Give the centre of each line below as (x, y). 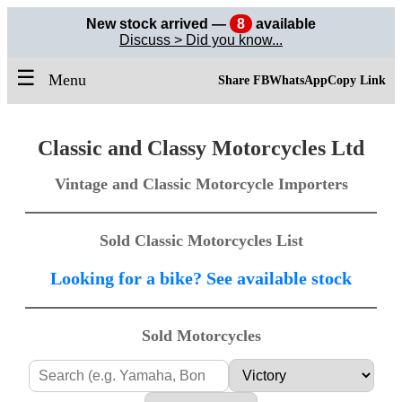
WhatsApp (298, 80)
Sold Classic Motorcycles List (201, 241)
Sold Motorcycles (201, 336)
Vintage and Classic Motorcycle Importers (201, 184)
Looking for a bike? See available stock (201, 279)
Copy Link (357, 80)
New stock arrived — (158, 24)
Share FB (244, 80)
